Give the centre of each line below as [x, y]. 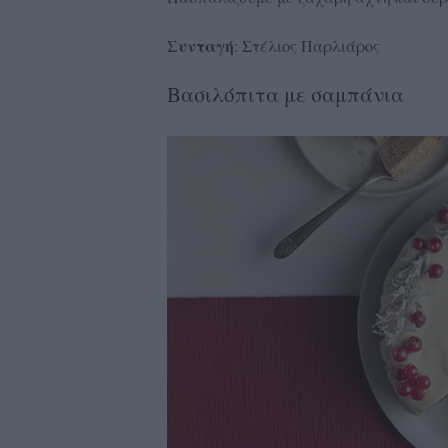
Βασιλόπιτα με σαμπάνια [285, 93]
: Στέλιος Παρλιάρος [306, 45]
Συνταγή [200, 45]
